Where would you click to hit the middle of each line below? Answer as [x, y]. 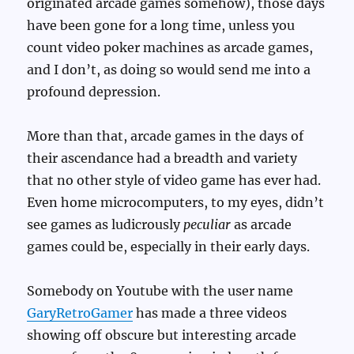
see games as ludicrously [105, 225]
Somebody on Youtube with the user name [160, 291]
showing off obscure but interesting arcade [162, 335]
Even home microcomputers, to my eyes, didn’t [176, 203]
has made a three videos [210, 313]
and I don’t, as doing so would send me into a [169, 70]
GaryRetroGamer [80, 313]
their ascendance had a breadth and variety [162, 158]
